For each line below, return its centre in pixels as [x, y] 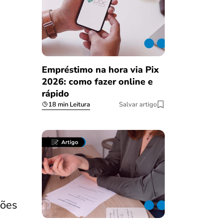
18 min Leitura [69, 104]
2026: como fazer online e [97, 81]
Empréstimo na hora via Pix [100, 69]
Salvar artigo [138, 104]
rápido [55, 93]
